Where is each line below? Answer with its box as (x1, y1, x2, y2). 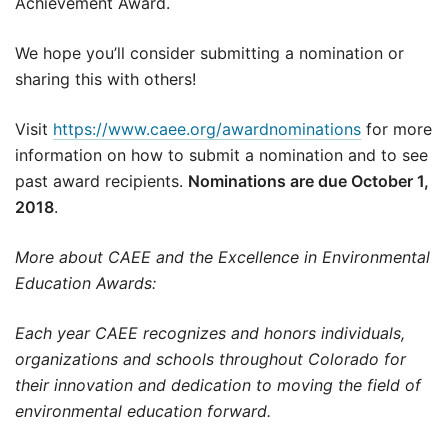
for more (361, 118, 432, 139)
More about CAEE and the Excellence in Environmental (15, 246, 430, 267)
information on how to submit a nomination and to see (15, 144, 428, 165)
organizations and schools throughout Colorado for (15, 348, 406, 369)
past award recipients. (15, 170, 188, 191)
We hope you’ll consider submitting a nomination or (15, 42, 404, 63)
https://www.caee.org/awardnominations (53, 118, 361, 139)
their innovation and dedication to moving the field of (15, 374, 421, 395)
